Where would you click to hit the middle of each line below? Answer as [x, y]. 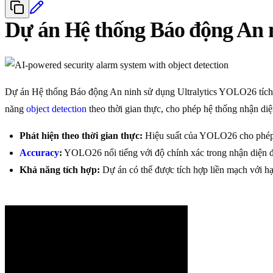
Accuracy [39, 153]
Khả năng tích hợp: [60, 170]
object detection [56, 109]
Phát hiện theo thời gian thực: [81, 136]
